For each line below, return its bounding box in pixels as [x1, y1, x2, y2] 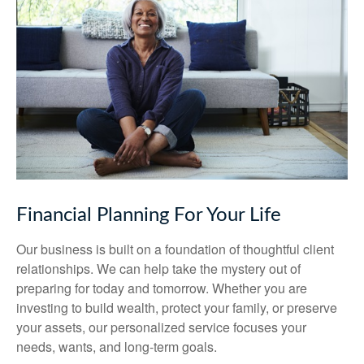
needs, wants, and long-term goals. [16, 337, 217, 356]
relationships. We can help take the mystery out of [16, 259, 301, 278]
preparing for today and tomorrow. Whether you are [16, 279, 307, 297]
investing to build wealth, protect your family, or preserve [16, 298, 337, 317]
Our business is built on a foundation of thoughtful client [16, 240, 334, 258]
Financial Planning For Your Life [16, 206, 281, 225]
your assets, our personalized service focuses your [16, 318, 306, 336]
